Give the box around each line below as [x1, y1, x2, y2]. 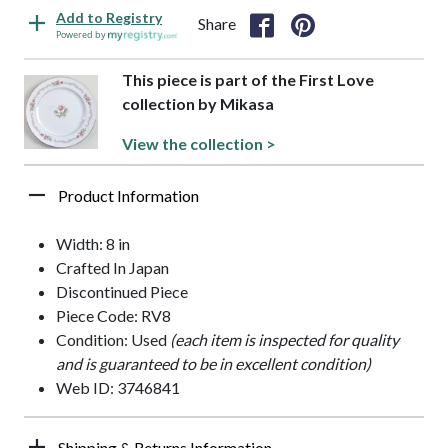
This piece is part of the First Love [122, 70, 375, 90]
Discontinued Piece [56, 282, 188, 302]
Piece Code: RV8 [56, 306, 171, 326]
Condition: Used [56, 330, 170, 350]
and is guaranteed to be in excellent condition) [56, 354, 371, 374]
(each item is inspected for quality [170, 330, 399, 350]
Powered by [56, 28, 108, 42]
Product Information [58, 186, 199, 206]
